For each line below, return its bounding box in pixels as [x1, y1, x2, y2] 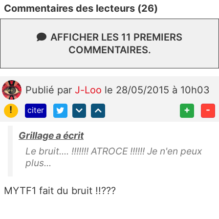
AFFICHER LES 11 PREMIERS [50, 31, 182, 44]
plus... [25, 157, 54, 169]
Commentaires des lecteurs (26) [4, 2, 158, 15]
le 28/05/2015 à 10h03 [105, 84, 210, 96]
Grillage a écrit [19, 130, 84, 142]
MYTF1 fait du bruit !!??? [4, 185, 116, 197]
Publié [25, 84, 57, 96]
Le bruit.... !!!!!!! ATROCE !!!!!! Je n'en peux [25, 145, 202, 157]
